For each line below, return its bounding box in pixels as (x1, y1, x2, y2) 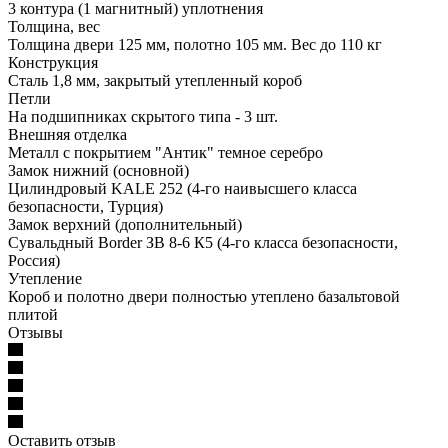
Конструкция (8, 53, 98, 71)
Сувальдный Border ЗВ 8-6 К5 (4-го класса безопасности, (8, 233, 398, 251)
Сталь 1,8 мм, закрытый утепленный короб (8, 71, 302, 89)
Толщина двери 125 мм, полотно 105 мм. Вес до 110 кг (8, 35, 382, 53)
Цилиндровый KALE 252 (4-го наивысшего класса (8, 179, 357, 197)
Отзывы (8, 323, 63, 341)
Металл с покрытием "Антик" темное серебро (8, 143, 323, 161)
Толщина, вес (8, 17, 100, 35)
